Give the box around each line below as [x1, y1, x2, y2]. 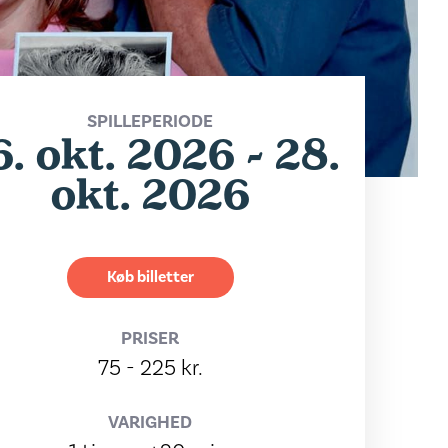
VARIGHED [108, 411, 193, 434]
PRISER [121, 327, 180, 350]
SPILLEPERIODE [87, 110, 214, 133]
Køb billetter [106, 267, 194, 287]
